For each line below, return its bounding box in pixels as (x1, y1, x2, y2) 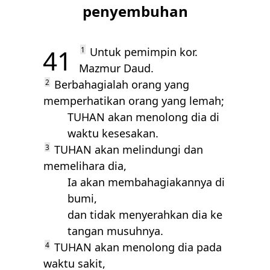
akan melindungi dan (92, 142, 203, 157)
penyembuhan (82, 1, 188, 21)
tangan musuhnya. (67, 224, 163, 238)
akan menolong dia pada (92, 240, 222, 254)
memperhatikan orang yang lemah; (43, 93, 224, 108)
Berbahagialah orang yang (51, 77, 189, 92)
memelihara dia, (43, 159, 127, 173)
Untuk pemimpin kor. (87, 45, 198, 59)
